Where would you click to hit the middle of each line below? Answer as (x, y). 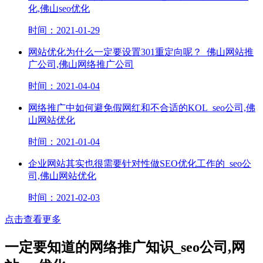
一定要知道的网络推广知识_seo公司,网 (125, 247)
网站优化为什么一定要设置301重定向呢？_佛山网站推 (141, 52)
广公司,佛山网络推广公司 (81, 64)
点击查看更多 (33, 219)
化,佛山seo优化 (59, 8)
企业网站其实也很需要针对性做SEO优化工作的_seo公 (140, 163)
